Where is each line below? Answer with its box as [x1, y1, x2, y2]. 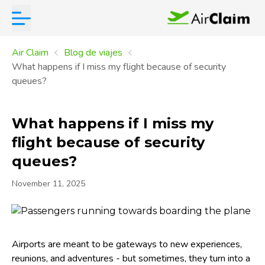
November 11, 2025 [12, 178, 85, 189]
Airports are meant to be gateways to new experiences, [12, 238, 242, 251]
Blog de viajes [64, 46, 122, 59]
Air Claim [12, 46, 49, 59]
